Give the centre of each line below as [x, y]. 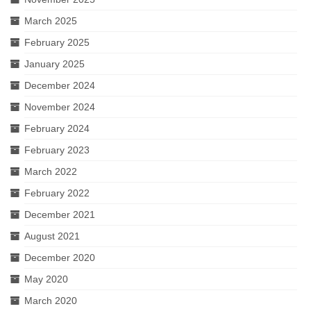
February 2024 [57, 128]
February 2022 [57, 193]
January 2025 [54, 64]
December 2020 [60, 257]
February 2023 [57, 150]
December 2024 [60, 85]
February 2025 [57, 42]
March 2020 [51, 300]
